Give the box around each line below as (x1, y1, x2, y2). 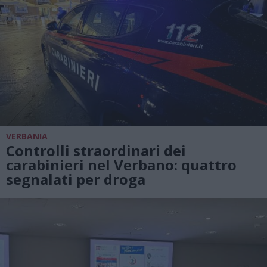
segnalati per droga (6, 169, 145, 189)
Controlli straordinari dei (6, 140, 186, 160)
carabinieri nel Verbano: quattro (6, 154, 237, 175)
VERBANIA (6, 130, 48, 142)
